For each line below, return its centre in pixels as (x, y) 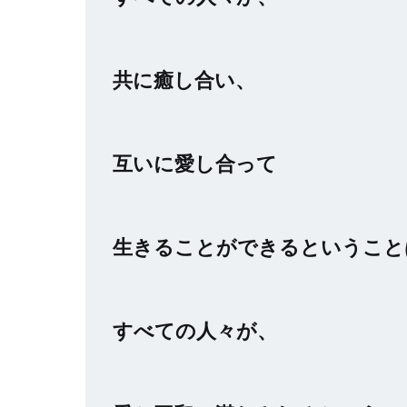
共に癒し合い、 (184, 79)
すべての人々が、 (195, 330)
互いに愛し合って (195, 163)
